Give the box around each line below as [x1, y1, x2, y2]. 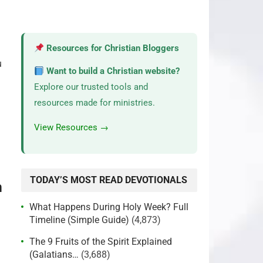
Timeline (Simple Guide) [29, 214, 129, 225]
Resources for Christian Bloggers [44, 43, 180, 53]
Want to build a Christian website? [44, 66, 180, 76]
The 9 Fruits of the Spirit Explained [29, 236, 172, 247]
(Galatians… [29, 249, 79, 260]
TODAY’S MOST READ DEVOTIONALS [30, 174, 187, 186]
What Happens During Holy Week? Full [29, 201, 188, 213]
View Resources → [34, 122, 109, 133]
